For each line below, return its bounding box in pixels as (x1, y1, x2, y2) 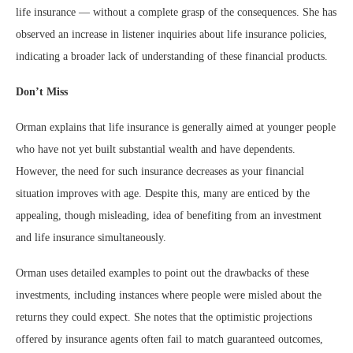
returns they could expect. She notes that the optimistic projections (16, 311, 312, 324)
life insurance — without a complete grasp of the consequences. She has (16, 6, 336, 19)
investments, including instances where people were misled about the (16, 289, 321, 302)
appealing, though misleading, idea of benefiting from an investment (16, 210, 321, 222)
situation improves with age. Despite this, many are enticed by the (16, 188, 310, 200)
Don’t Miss (16, 86, 68, 98)
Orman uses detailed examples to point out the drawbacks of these (16, 267, 309, 280)
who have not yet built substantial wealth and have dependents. (16, 143, 295, 156)
